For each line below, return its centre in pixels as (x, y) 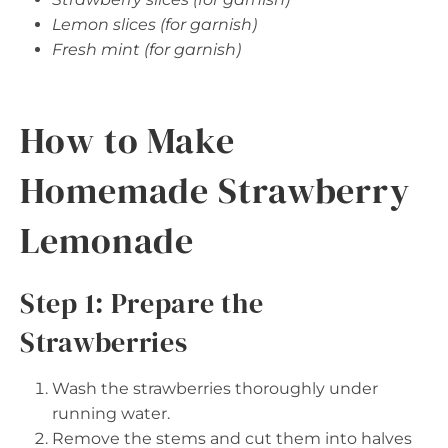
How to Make (127, 140)
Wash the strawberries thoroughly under (215, 388)
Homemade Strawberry (215, 190)
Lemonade (107, 240)
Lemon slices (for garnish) (154, 24)
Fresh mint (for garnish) (146, 49)
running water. (111, 413)
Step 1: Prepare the (142, 303)
